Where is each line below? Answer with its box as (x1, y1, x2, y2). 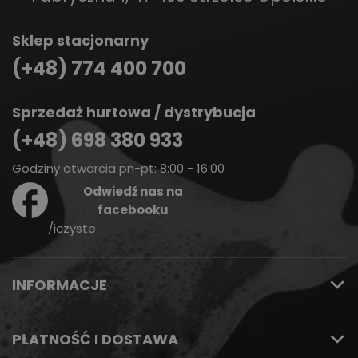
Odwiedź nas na (82, 183, 183, 200)
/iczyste (48, 220, 96, 237)
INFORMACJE (12, 275, 107, 295)
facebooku (97, 201, 169, 218)
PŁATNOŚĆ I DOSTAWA (12, 329, 178, 349)
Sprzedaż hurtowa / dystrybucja (12, 102, 256, 122)
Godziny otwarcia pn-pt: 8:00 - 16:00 (12, 160, 225, 177)
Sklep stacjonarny (12, 30, 149, 50)
